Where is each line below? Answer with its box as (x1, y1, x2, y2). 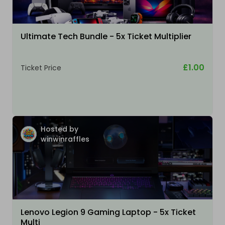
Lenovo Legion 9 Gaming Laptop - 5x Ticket (21, 206, 196, 218)
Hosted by (41, 124, 78, 135)
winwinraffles (41, 134, 89, 145)
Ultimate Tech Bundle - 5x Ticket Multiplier (21, 31, 191, 43)
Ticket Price (21, 63, 61, 73)
